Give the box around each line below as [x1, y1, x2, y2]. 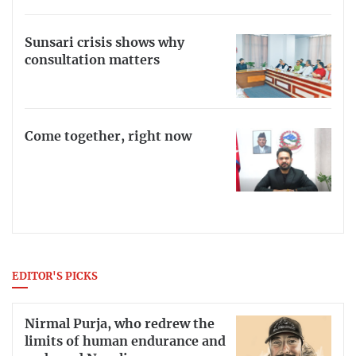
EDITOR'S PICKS [12, 271, 98, 282]
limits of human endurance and [25, 335, 226, 348]
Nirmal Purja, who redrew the [25, 317, 215, 331]
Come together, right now [25, 130, 192, 144]
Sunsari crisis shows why [25, 37, 184, 50]
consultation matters [25, 54, 160, 68]
